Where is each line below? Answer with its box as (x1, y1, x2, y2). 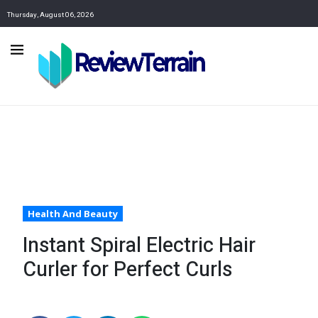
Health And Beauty (28, 207, 118, 221)
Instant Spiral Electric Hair (23, 231, 256, 261)
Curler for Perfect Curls (23, 255, 232, 285)
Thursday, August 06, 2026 (7, 9, 94, 20)
